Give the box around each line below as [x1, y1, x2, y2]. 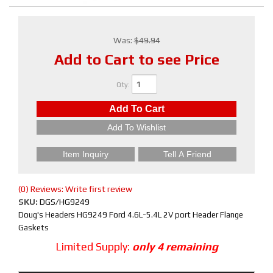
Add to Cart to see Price [54, 51, 219, 68]
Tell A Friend [163, 149, 212, 159]
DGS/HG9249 [40, 197, 90, 207]
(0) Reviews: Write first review [18, 184, 132, 194]
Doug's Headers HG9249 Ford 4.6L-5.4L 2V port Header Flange [18, 210, 243, 219]
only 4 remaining [132, 240, 218, 253]
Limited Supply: [55, 240, 132, 253]
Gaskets [18, 223, 49, 232]
